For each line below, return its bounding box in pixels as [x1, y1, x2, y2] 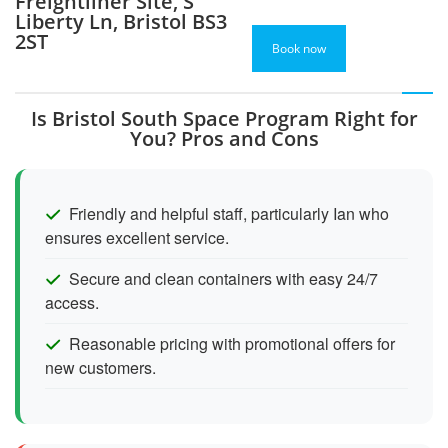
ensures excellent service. [45, 225, 229, 249]
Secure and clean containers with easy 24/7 [69, 266, 378, 290]
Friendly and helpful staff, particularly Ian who [69, 201, 389, 225]
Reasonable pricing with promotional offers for [69, 331, 395, 355]
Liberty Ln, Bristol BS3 [15, 7, 227, 35]
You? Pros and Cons [129, 124, 319, 152]
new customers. [45, 355, 156, 379]
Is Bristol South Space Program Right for [30, 104, 418, 132]
